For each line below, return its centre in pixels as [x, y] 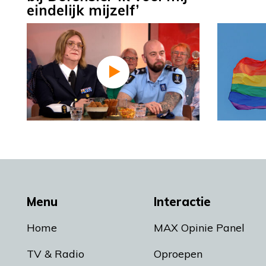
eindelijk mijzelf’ [83, 10]
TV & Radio [56, 254]
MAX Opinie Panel [199, 228]
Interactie [182, 202]
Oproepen [178, 254]
